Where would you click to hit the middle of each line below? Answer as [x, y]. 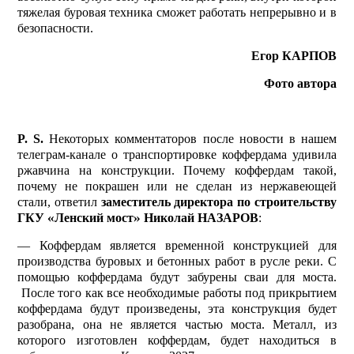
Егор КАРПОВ [294, 55]
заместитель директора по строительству [218, 202]
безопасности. [56, 28]
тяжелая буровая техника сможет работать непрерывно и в [177, 12]
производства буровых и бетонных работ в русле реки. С [177, 261]
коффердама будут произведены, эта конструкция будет [177, 308]
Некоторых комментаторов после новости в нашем [193, 138]
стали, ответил [59, 201]
